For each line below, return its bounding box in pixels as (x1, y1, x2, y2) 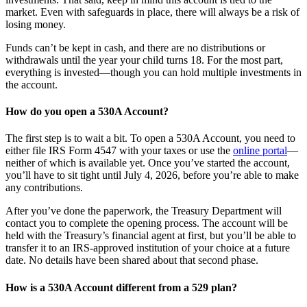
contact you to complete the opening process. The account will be (5, 217, 288, 230)
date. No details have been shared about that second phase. (5, 254, 258, 267)
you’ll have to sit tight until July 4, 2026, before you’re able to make (5, 169, 299, 182)
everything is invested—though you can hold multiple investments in (5, 66, 302, 78)
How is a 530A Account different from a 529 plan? (5, 281, 237, 293)
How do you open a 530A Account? (5, 106, 169, 118)
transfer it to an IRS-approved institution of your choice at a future (5, 242, 290, 254)
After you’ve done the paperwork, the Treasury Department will (5, 205, 282, 217)
